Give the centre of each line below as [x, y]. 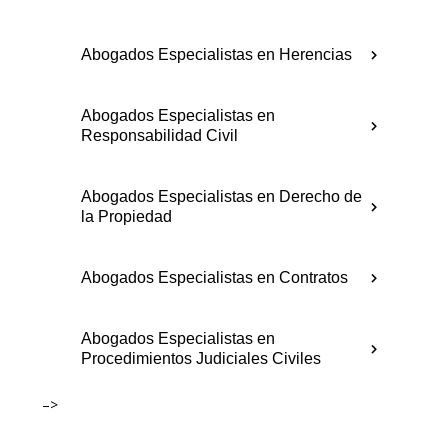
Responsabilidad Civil [160, 136]
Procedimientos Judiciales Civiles [201, 359]
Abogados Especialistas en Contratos [215, 278]
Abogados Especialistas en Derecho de [222, 197]
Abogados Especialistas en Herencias [217, 55]
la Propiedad [127, 217]
